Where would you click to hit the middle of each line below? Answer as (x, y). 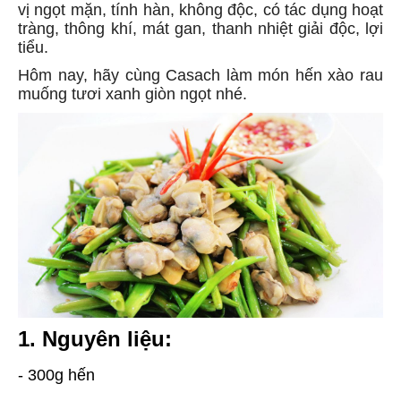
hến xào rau (339, 75)
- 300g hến (56, 375)
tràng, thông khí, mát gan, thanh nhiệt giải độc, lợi (200, 29)
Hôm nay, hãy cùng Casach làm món (157, 75)
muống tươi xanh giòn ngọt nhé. (132, 94)
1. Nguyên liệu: (95, 339)
